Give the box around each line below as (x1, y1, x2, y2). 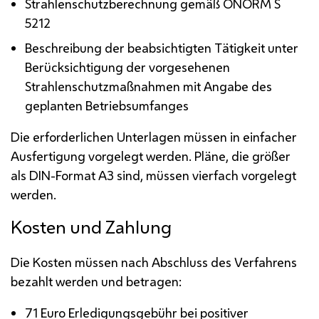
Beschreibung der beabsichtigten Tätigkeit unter (25, 38, 299, 56)
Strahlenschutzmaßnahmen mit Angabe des (25, 77, 273, 95)
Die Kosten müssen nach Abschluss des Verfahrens (11, 253, 297, 271)
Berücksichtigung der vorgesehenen (25, 58, 231, 75)
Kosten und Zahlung (11, 214, 172, 239)
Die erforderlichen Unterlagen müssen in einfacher (11, 127, 297, 145)
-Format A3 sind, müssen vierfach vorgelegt (51, 166, 296, 184)
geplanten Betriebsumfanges (25, 96, 189, 114)
